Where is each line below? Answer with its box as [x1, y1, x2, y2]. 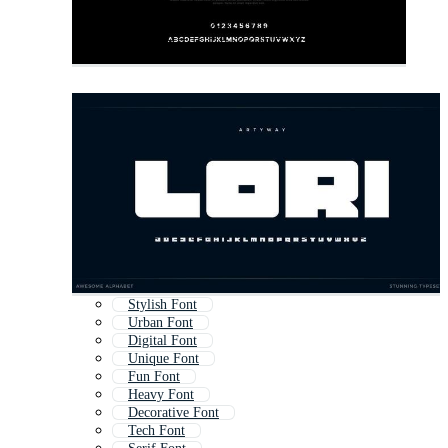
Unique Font [128, 351, 199, 367]
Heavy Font [128, 387, 194, 403]
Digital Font [128, 333, 197, 349]
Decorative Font [128, 405, 219, 421]
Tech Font [128, 423, 185, 439]
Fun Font [128, 369, 180, 385]
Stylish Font [128, 297, 197, 313]
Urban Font [128, 315, 193, 331]
